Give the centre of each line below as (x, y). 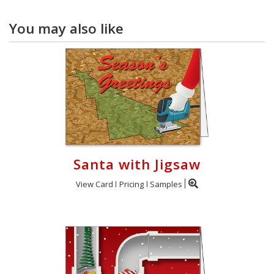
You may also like (66, 28)
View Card (94, 184)
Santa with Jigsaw (137, 164)
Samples (166, 184)
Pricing (131, 184)
